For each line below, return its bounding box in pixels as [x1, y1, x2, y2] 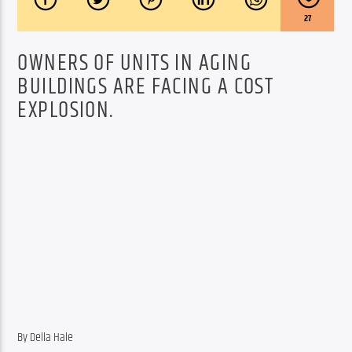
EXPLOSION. [17, 93, 114, 128]
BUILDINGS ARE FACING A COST [17, 69, 274, 104]
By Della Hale [17, 328, 74, 348]
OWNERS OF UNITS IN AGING [17, 46, 251, 81]
